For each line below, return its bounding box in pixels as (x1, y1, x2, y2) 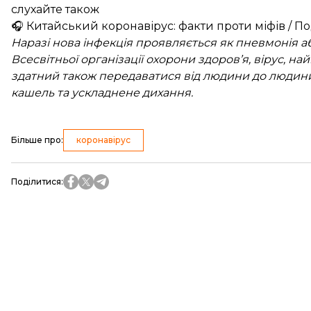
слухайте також (11, 3, 99, 16)
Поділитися (11, 176, 61, 187)
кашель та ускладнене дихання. (11, 86, 193, 99)
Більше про (11, 135, 61, 145)
